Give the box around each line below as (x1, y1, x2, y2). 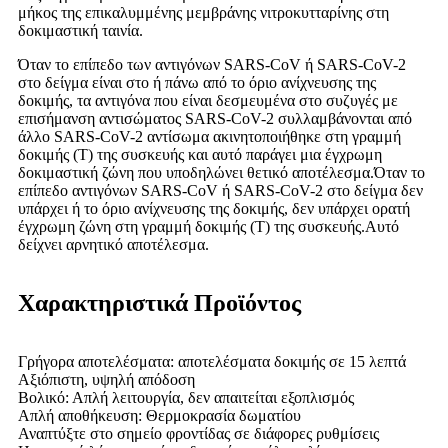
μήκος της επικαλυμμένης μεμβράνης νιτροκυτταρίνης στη (18, 4, 389, 22)
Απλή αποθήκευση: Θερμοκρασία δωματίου (18, 407, 301, 425)
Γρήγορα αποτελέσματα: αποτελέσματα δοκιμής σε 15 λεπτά (18, 353, 406, 371)
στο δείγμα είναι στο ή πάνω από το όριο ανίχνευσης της (18, 74, 376, 92)
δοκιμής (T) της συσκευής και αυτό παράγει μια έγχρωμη (18, 146, 382, 164)
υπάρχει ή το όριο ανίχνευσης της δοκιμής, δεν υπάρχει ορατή (18, 200, 410, 218)
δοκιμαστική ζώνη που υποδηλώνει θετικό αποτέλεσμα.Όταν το (18, 164, 425, 182)
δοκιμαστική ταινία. (18, 22, 143, 40)
